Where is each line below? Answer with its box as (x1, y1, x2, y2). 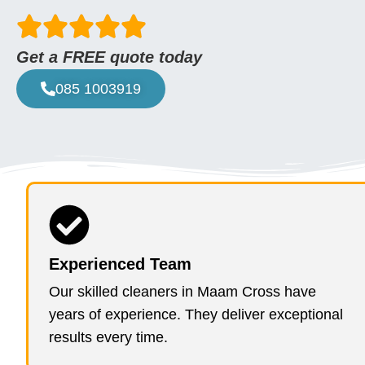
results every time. (49, 329, 168, 346)
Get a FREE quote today (16, 48, 202, 67)
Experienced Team (49, 255, 191, 274)
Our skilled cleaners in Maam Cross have (49, 284, 316, 301)
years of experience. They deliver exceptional (49, 306, 343, 323)
